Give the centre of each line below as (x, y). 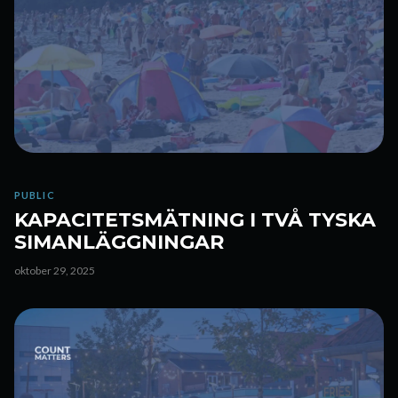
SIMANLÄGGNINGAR (119, 242)
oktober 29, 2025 (55, 271)
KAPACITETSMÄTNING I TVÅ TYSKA (195, 220)
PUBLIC (35, 195)
